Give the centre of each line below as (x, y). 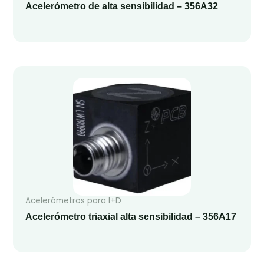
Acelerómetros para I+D (73, 200)
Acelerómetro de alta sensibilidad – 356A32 (121, 6)
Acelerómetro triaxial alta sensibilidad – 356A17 (131, 216)
